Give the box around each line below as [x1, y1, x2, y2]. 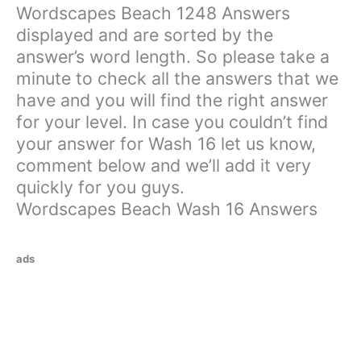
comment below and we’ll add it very [16, 155, 311, 176]
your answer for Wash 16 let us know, [16, 133, 316, 155]
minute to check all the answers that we [16, 68, 338, 89]
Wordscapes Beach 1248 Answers [16, 2, 290, 24]
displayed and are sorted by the [16, 24, 273, 46]
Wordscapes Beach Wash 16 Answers [16, 198, 317, 220]
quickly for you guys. [16, 176, 185, 198]
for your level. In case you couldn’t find [16, 111, 328, 133]
